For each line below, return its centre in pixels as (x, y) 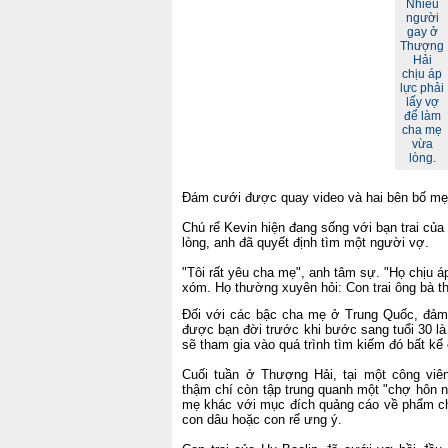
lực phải (422, 88)
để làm (422, 116)
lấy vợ (422, 102)
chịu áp (422, 74)
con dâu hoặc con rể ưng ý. (262, 419)
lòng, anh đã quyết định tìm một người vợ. (307, 242)
